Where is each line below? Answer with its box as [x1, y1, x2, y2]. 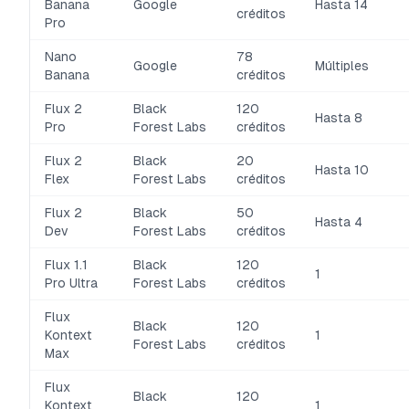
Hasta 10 [315, 163, 369, 177]
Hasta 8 [315, 110, 362, 125]
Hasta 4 [315, 215, 362, 229]
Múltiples [315, 58, 369, 73]
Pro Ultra [45, 276, 98, 290]
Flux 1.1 [45, 257, 88, 272]
